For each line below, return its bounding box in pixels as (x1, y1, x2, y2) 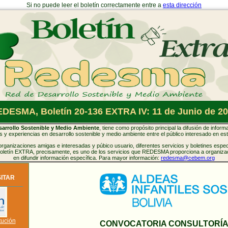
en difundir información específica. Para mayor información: (13, 155, 161, 161)
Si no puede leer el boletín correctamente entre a (26, 2, 163, 9)
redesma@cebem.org (161, 155, 215, 161)
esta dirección (163, 2, 202, 9)
